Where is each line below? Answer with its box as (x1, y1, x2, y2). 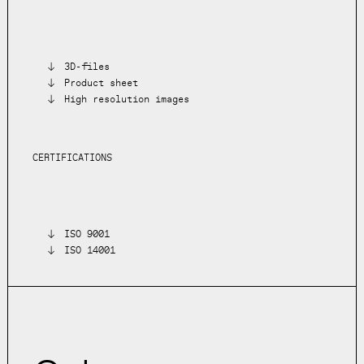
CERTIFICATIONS (32, 152, 112, 164)
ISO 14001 (64, 245, 116, 257)
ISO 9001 (64, 228, 110, 240)
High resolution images (64, 93, 190, 105)
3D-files (64, 60, 110, 72)
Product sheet (64, 76, 139, 89)
